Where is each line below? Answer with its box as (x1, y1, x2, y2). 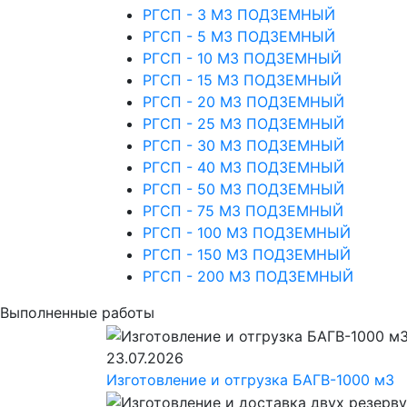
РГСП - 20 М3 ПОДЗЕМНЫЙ (143, 93, 344, 112)
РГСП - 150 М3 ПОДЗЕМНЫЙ (143, 245, 351, 264)
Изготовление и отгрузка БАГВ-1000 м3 (106, 370, 394, 389)
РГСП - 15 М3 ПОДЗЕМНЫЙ (143, 71, 342, 90)
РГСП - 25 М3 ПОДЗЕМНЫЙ (143, 114, 344, 134)
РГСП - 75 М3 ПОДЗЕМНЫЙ (143, 202, 343, 221)
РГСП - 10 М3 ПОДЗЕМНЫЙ (143, 49, 342, 68)
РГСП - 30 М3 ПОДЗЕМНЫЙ (143, 136, 344, 155)
